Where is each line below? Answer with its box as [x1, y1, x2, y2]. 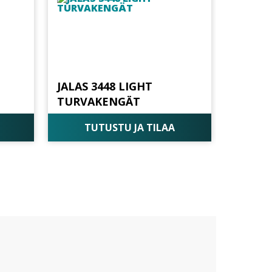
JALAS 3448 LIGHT [57, 78, 153, 93]
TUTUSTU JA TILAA [84, 121, 175, 135]
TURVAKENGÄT [57, 93, 141, 109]
